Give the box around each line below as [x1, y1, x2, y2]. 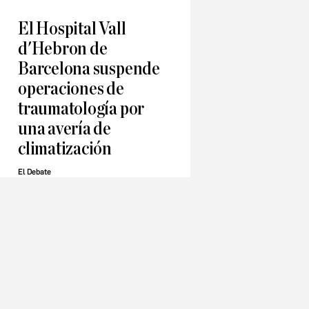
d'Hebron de [18, 39, 108, 59]
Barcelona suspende [18, 59, 160, 79]
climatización [18, 139, 112, 159]
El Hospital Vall [18, 19, 126, 39]
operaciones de [18, 79, 124, 99]
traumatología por [18, 99, 145, 119]
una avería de [18, 119, 112, 139]
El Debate [18, 168, 51, 177]
